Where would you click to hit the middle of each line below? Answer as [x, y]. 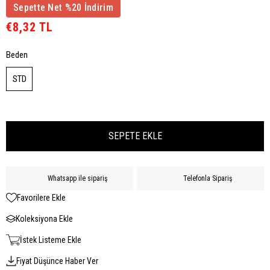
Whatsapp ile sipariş [77, 178]
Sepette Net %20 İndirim [63, 7]
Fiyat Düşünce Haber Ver [57, 261]
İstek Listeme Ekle [50, 240]
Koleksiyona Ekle [44, 219]
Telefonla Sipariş [207, 178]
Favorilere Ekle [41, 198]
